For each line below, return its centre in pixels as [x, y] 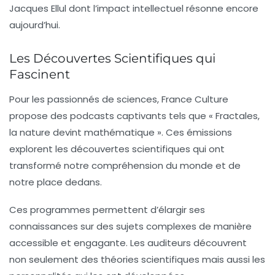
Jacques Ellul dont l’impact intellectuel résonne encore [134, 8]
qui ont [207, 149]
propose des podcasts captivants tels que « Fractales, [134, 115]
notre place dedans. [56, 182]
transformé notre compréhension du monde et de [125, 165]
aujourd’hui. [35, 25]
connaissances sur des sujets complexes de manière [130, 226]
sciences [137, 99]
